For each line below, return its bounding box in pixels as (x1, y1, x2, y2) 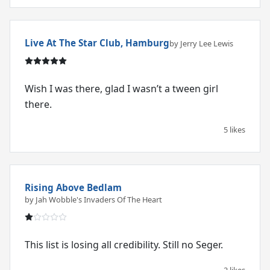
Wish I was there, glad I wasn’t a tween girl (25, 82, 218, 96)
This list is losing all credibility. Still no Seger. (25, 237, 223, 251)
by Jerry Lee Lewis (169, 38, 233, 49)
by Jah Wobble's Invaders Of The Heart (25, 193, 162, 205)
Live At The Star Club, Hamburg (25, 37, 169, 49)
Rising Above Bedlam (25, 181, 122, 193)
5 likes (224, 124, 245, 136)
